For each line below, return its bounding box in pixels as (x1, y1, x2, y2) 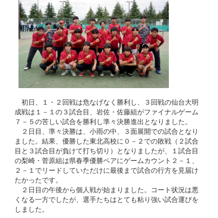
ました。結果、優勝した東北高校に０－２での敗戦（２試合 (15, 135, 199, 145)
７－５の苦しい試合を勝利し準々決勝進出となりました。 (15, 116, 192, 126)
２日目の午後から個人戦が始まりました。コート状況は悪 (15, 184, 199, 194)
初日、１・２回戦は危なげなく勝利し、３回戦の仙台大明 (15, 96, 199, 107)
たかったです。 (15, 174, 62, 184)
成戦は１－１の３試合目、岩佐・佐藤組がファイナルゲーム (15, 106, 199, 116)
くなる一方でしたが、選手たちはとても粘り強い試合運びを (15, 194, 199, 204)
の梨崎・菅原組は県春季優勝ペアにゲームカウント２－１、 (15, 155, 199, 165)
